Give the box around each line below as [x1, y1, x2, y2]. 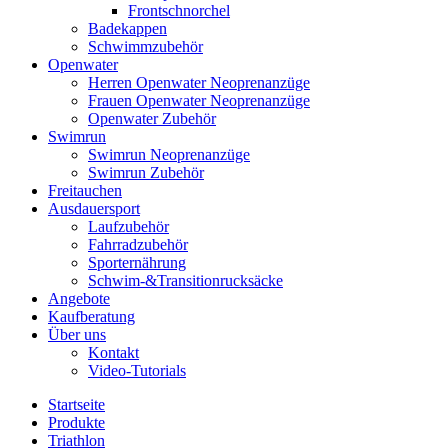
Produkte [48, 414, 105, 431]
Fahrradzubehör [88, 236, 188, 253]
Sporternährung [88, 254, 186, 271]
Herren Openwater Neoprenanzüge [88, 74, 310, 91]
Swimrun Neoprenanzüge [88, 146, 250, 163]
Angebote [48, 290, 110, 307]
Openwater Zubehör [88, 110, 216, 127]
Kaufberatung [48, 308, 135, 325]
